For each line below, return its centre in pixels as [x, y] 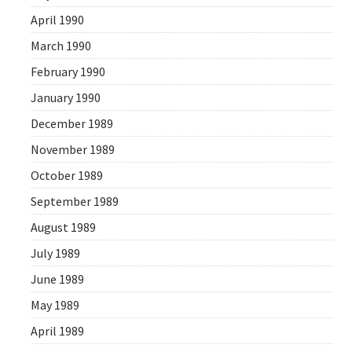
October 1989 [67, 176]
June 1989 [58, 279]
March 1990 [61, 46]
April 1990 [58, 20]
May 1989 [55, 305]
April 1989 [58, 331]
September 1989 [75, 202]
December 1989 [72, 124]
